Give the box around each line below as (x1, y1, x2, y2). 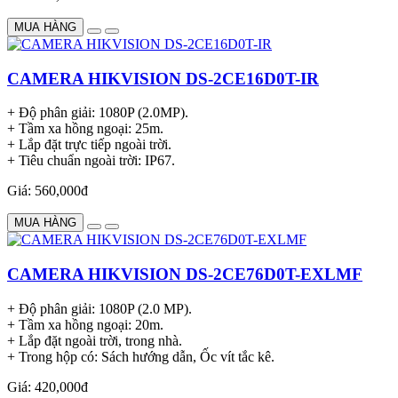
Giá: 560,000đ (7, 183, 88, 199)
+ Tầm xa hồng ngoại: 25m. (7, 121, 163, 137)
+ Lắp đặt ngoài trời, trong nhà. (7, 332, 182, 348)
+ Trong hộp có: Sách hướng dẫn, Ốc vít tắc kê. (7, 348, 275, 364)
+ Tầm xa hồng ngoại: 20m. (7, 316, 163, 332)
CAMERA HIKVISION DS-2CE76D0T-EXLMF (7, 264, 362, 283)
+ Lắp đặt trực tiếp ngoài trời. (7, 137, 171, 153)
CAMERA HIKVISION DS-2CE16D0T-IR (7, 68, 319, 88)
